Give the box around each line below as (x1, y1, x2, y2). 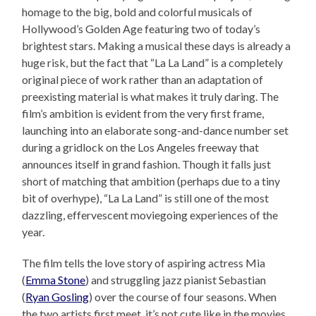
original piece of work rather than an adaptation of (22, 73, 264, 87)
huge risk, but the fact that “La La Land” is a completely (22, 56, 284, 70)
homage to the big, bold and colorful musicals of (22, 5, 253, 19)
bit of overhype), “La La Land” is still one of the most (22, 191, 269, 205)
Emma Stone (25, 273, 86, 287)
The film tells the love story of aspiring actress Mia (22, 256, 266, 270)
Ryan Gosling (25, 290, 90, 304)
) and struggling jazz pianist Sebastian (85, 273, 267, 287)
